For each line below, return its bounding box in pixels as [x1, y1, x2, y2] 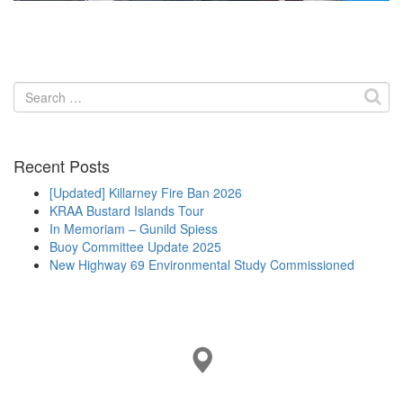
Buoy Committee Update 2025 [49, 237, 221, 256]
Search [13, 81, 55, 100]
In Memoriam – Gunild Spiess [49, 219, 218, 238]
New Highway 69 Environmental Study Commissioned [49, 255, 354, 274]
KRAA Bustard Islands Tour [49, 201, 204, 220]
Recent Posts [13, 154, 110, 178]
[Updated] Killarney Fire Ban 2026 [49, 184, 242, 202]
